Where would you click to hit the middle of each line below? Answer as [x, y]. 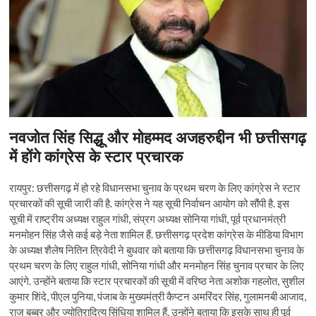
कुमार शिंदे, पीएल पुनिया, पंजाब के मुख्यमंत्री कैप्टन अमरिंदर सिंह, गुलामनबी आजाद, [158, 297]
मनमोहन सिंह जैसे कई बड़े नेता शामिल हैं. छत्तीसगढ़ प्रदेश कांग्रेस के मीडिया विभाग [157, 235]
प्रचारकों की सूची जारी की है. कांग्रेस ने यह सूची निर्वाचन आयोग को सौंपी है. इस [150, 203]
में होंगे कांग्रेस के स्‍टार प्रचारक [96, 156]
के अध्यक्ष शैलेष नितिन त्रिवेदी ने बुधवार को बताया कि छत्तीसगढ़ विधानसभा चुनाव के [157, 250]
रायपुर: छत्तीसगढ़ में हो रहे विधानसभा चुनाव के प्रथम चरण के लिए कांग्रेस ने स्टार [155, 188]
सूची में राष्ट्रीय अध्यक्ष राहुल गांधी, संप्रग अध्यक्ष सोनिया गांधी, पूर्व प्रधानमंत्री [148, 219]
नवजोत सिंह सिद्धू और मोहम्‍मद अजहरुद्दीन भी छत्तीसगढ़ [158, 137]
